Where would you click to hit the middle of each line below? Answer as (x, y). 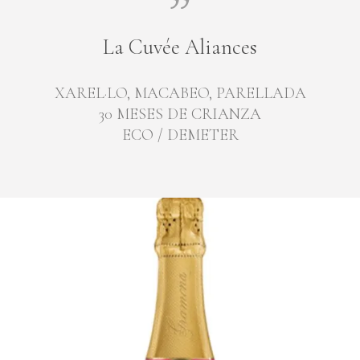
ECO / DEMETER (180, 135)
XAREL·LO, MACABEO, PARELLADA (180, 93)
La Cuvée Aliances (180, 47)
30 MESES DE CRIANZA (180, 114)
